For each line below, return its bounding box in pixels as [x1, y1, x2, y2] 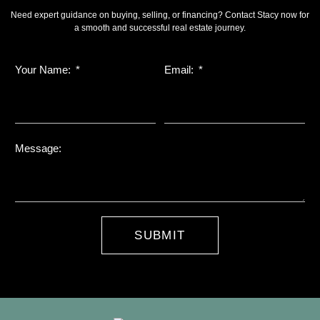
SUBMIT [134, 229, 186, 243]
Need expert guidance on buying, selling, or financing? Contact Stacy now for [11, 10, 309, 21]
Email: [164, 64, 196, 76]
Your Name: [15, 64, 74, 76]
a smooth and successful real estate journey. [74, 23, 246, 34]
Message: [15, 142, 61, 155]
